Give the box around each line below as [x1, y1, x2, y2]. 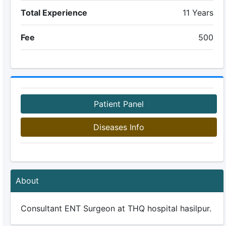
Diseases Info [93, 122, 144, 132]
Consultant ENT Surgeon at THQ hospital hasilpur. [20, 203, 211, 213]
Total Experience [20, 8, 87, 18]
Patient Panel [93, 99, 144, 109]
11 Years [183, 8, 214, 18]
